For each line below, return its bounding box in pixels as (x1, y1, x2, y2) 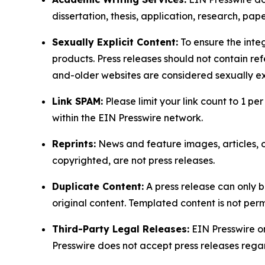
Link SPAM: (52, 95, 103, 108)
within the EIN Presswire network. (52, 112, 203, 124)
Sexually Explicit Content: (52, 36, 178, 49)
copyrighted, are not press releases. (52, 154, 215, 167)
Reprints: (52, 138, 96, 150)
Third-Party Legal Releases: (52, 223, 189, 235)
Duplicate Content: (52, 180, 144, 193)
